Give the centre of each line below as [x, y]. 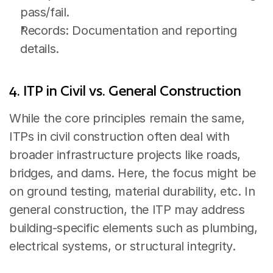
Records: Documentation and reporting [129, 30]
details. [40, 49]
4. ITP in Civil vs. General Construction [125, 90]
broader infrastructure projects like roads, [125, 155]
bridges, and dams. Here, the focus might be [133, 173]
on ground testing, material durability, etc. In [132, 191]
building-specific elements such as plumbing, [133, 228]
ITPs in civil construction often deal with [119, 136]
